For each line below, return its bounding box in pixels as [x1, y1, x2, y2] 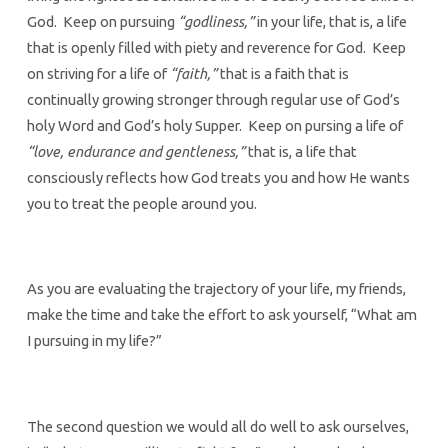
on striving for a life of [26, 64, 170, 82]
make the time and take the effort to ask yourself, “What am [26, 306, 417, 324]
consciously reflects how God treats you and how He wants [26, 168, 410, 186]
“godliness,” [177, 12, 257, 30]
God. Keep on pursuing [26, 12, 178, 30]
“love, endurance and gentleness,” [26, 142, 245, 160]
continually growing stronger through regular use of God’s [26, 90, 400, 108]
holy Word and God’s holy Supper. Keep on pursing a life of [26, 116, 403, 134]
